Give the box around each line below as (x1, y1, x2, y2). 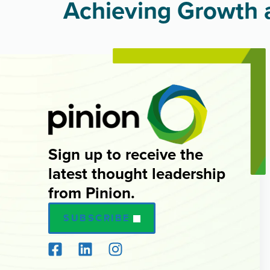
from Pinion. (48, 181, 135, 204)
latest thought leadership (48, 162, 225, 185)
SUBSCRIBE (63, 211, 130, 225)
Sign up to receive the (48, 143, 203, 166)
